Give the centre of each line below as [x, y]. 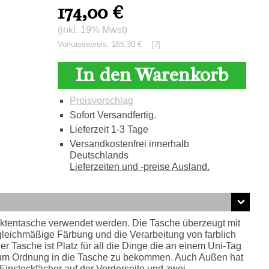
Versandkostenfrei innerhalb [129, 144]
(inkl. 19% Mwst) [92, 30]
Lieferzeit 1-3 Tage [109, 129]
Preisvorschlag [101, 101]
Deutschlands [99, 155]
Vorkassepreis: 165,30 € [104, 44]
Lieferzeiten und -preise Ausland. [139, 167]
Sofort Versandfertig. [113, 115]
